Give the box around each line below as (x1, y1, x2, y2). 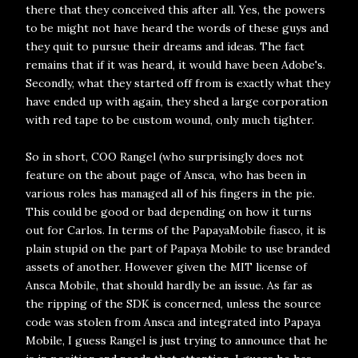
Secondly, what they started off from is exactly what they (26, 76, 330, 90)
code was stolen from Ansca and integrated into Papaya (26, 315, 320, 329)
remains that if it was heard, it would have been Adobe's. (26, 58, 325, 72)
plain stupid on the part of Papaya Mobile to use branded (26, 241, 330, 256)
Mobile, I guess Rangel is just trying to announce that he (26, 333, 328, 348)
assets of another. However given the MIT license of (26, 260, 307, 274)
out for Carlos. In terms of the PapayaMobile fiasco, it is (26, 223, 326, 237)
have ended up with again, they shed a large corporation (26, 94, 328, 109)
